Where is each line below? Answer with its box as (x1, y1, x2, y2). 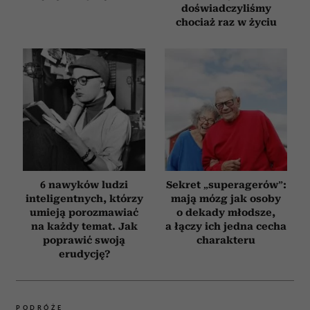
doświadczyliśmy (181, 3, 271, 15)
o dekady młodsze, (176, 207, 275, 219)
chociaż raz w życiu (175, 17, 277, 28)
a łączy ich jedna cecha (165, 221, 286, 232)
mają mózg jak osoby (171, 193, 281, 205)
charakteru (197, 235, 255, 246)
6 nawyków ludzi (40, 179, 128, 191)
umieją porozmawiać (30, 207, 138, 219)
